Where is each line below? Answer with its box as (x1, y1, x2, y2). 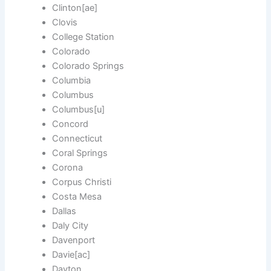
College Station (52, 31, 115, 43)
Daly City (52, 220, 89, 232)
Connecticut (52, 133, 103, 145)
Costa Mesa (52, 191, 102, 203)
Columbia (52, 75, 91, 87)
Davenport (52, 235, 96, 246)
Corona (52, 162, 83, 174)
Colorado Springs (52, 60, 125, 72)
